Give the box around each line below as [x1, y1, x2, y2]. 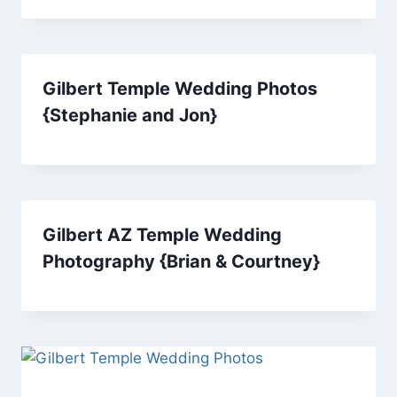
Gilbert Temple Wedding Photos [43, 78, 317, 100]
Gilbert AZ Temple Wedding [43, 224, 282, 246]
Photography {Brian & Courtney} [43, 251, 320, 273]
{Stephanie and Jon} [43, 105, 217, 127]
